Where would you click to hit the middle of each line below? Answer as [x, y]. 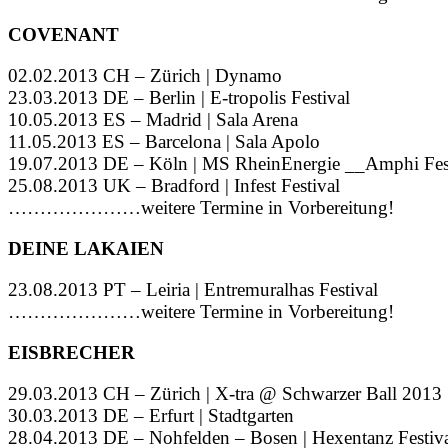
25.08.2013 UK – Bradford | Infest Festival [174, 186]
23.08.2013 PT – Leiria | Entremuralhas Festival [193, 290]
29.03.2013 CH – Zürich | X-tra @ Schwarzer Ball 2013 [225, 394]
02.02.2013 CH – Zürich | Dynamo [145, 76]
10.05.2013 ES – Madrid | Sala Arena [153, 120]
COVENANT [63, 35]
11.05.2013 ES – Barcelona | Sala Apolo [164, 142]
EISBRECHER [71, 353]
